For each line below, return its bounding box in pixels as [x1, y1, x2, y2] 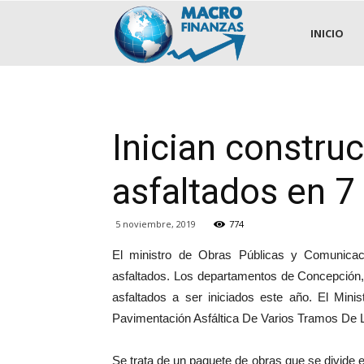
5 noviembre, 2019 [115, 218, 196, 230]
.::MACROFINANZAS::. [248, 24, 361, 40]
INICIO [310, 26, 344, 41]
